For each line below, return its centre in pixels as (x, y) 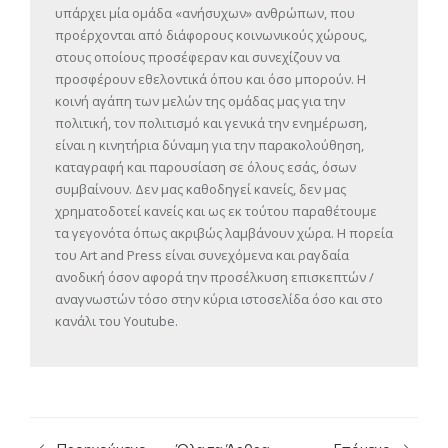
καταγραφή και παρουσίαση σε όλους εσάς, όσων (205, 167)
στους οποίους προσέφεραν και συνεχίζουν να (197, 57)
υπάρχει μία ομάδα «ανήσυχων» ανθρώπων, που (205, 13)
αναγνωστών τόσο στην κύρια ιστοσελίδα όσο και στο (219, 299)
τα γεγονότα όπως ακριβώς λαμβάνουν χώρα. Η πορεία (224, 233)
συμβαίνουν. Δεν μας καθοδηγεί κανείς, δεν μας (200, 189)
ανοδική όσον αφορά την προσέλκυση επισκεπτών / (214, 277)
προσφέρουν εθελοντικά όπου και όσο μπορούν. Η (210, 79)
